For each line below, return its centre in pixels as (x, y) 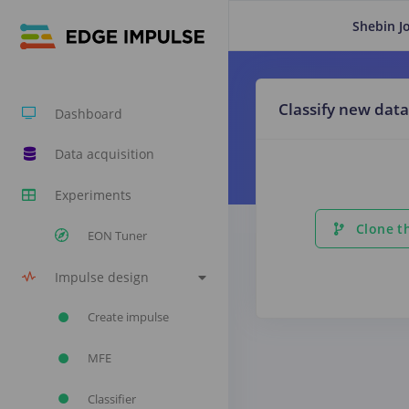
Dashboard (89, 113)
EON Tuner (117, 235)
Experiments (93, 195)
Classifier (112, 399)
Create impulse (128, 317)
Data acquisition (105, 154)
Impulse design (102, 277)
